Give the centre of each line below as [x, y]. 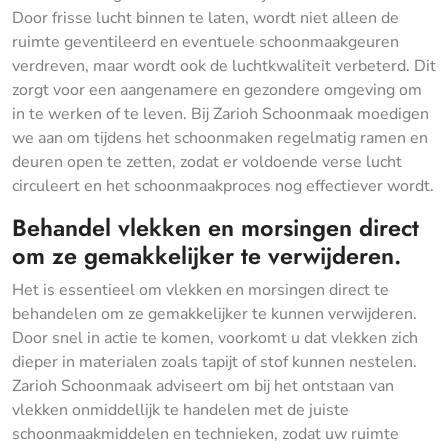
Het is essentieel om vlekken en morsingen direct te [200, 289]
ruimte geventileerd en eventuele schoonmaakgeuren [205, 41]
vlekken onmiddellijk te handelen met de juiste [180, 409]
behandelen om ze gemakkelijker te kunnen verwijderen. [214, 313]
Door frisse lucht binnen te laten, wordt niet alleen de [205, 17]
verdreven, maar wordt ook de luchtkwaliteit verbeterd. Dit [224, 65]
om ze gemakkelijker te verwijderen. [206, 255]
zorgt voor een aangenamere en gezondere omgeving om [217, 89]
